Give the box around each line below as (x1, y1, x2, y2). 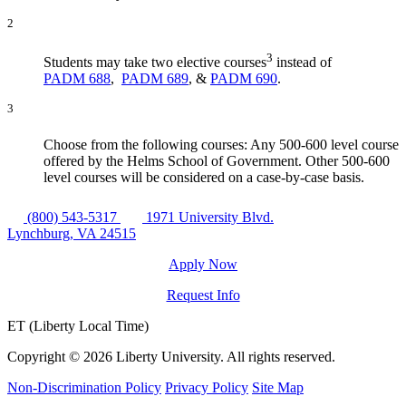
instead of (273, 54, 332, 71)
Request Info (166, 286, 240, 303)
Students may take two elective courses (43, 54, 266, 71)
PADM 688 (43, 71, 111, 87)
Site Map (252, 379, 304, 395)
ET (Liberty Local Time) (7, 317, 149, 333)
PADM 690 (210, 71, 277, 87)
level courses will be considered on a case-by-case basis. (43, 169, 364, 185)
